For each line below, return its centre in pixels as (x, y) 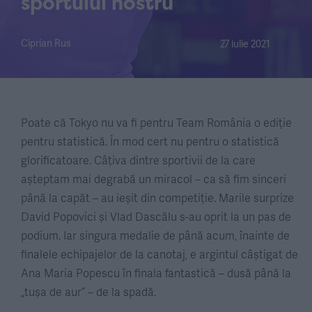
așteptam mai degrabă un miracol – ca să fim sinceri (154, 179)
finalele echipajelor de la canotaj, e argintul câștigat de (159, 254)
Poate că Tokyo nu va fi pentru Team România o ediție (156, 122)
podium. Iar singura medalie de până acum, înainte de (155, 235)
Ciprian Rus (46, 43)
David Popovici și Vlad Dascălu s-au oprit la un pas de (156, 216)
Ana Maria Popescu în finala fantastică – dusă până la (156, 273)
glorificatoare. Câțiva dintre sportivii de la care (138, 160)
